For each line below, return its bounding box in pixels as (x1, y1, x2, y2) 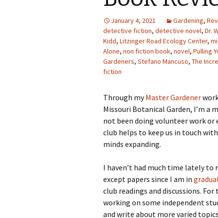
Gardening (173, 16, 203, 25)
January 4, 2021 (111, 16, 156, 25)
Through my (103, 92, 145, 102)
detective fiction (103, 26, 152, 35)
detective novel (155, 26, 201, 35)
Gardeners (103, 57, 134, 66)
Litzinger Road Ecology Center (120, 36, 207, 45)
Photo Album (152, 10, 191, 19)
